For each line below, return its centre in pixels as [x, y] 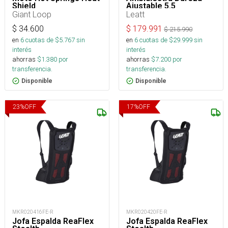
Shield [24, 6]
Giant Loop [32, 14]
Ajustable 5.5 [151, 6]
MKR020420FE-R [147, 212]
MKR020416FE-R [33, 212]
